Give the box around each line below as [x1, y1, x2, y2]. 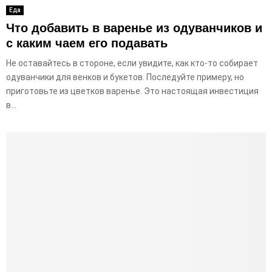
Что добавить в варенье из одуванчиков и [6, 21, 262, 35]
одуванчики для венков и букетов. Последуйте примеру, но [6, 72, 244, 83]
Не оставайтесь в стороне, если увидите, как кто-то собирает [6, 58, 258, 69]
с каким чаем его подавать [6, 36, 168, 50]
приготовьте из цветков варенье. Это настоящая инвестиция [6, 86, 259, 97]
